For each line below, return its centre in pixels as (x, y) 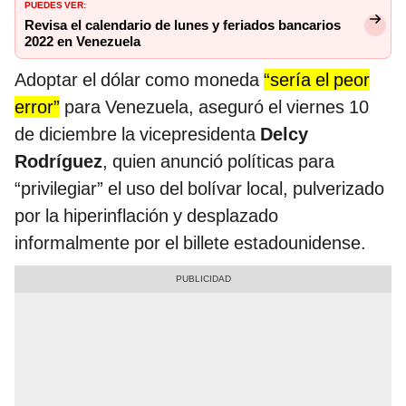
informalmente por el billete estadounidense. (190, 243)
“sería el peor (317, 80)
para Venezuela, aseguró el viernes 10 (214, 107)
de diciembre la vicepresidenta (135, 135)
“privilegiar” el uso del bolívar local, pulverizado (199, 189)
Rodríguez (58, 162)
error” (37, 107)
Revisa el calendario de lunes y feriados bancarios (183, 26)
